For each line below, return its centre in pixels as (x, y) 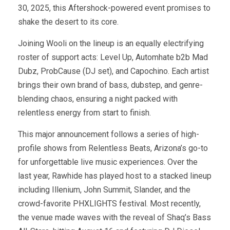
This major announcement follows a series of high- (109, 135)
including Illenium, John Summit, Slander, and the (104, 190)
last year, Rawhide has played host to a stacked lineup (115, 176)
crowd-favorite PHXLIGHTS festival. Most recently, (109, 204)
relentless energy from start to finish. (84, 113)
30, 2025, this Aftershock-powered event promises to (114, 8)
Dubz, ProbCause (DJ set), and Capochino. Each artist (113, 71)
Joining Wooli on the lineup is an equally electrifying (111, 44)
